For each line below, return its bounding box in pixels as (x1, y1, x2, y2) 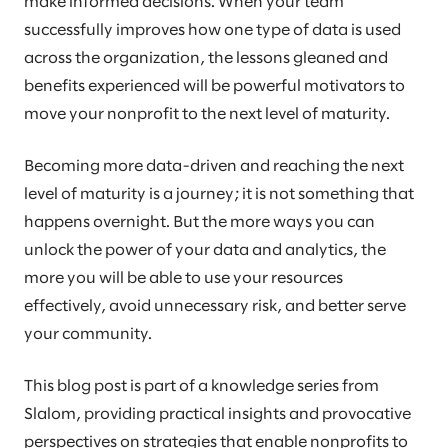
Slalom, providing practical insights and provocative (24, 406, 411, 422)
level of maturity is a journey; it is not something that (24, 186, 414, 202)
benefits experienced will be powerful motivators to (24, 78, 405, 94)
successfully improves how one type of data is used (24, 22, 401, 38)
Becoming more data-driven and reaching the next (24, 158, 404, 174)
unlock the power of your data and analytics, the (24, 242, 386, 258)
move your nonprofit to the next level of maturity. (24, 106, 390, 122)
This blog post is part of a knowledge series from (24, 378, 379, 394)
